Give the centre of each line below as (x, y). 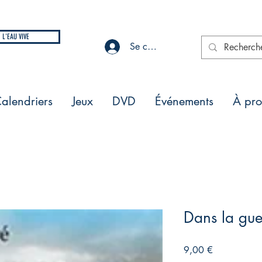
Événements (184, 101)
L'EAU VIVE (15, 37)
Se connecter (156, 46)
